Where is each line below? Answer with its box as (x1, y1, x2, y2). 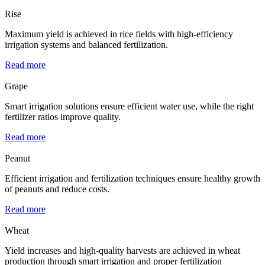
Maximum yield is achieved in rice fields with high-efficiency (5, 28, 233, 39)
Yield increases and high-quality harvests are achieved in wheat (5, 245, 240, 256)
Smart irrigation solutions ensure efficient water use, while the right (5, 101, 254, 111)
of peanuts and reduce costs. (5, 183, 109, 194)
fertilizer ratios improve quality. (5, 111, 121, 122)
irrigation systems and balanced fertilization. (5, 39, 168, 50)
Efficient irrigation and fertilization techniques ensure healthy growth (5, 173, 260, 183)
